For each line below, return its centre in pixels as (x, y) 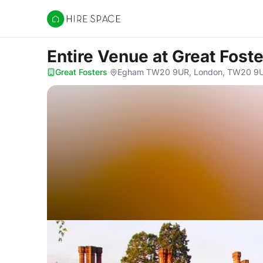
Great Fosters (81, 72)
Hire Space (71, 25)
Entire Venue (100, 56)
